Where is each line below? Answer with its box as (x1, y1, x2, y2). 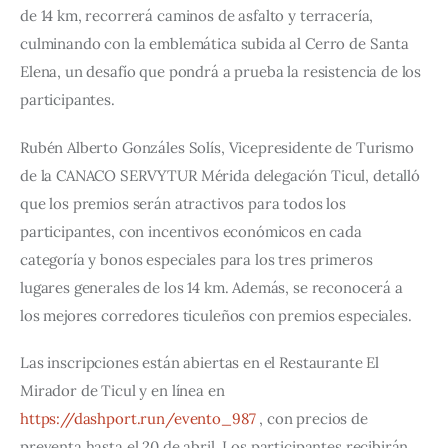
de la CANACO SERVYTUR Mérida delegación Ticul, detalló (20, 165, 424, 185)
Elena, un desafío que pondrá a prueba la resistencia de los (20, 62, 426, 82)
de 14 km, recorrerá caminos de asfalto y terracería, (20, 6, 378, 26)
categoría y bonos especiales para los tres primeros (20, 249, 377, 269)
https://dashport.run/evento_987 (20, 409, 256, 429)
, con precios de (255, 409, 372, 429)
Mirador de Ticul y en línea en (20, 381, 229, 401)
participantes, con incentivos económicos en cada (20, 221, 366, 241)
